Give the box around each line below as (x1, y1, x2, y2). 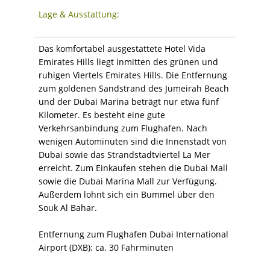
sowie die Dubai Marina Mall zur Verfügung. (39, 175, 217, 187)
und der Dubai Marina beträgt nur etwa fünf (39, 95, 219, 107)
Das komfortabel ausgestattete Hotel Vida (39, 42, 206, 54)
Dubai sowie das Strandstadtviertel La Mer (39, 148, 210, 160)
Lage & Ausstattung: (39, 8, 119, 20)
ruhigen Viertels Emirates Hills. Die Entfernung (39, 69, 227, 81)
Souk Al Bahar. (39, 201, 97, 213)
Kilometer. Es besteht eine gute (39, 108, 165, 121)
